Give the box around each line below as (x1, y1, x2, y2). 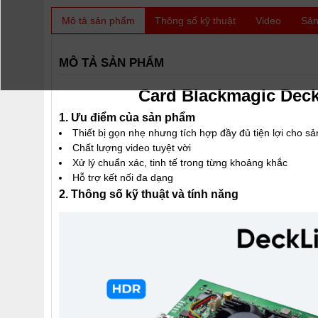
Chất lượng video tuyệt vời (72, 142, 191, 153)
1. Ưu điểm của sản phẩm (59, 111, 195, 124)
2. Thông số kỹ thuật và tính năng (59, 187, 238, 200)
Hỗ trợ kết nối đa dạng (72, 172, 173, 183)
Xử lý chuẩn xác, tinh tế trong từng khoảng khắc (72, 157, 287, 168)
